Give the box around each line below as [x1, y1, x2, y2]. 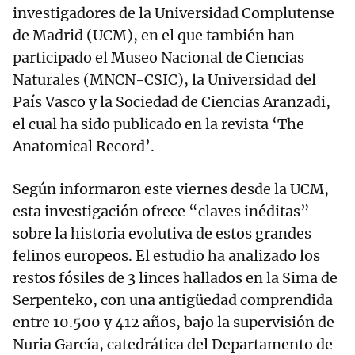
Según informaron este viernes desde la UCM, [13, 180, 329, 199]
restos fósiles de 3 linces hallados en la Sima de [13, 269, 338, 288]
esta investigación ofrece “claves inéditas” [13, 202, 310, 221]
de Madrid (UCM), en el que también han [13, 26, 295, 45]
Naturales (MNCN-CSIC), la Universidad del [13, 71, 316, 90]
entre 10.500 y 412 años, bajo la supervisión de [13, 313, 334, 332]
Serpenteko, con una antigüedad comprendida [13, 291, 333, 310]
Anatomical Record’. [13, 137, 155, 156]
